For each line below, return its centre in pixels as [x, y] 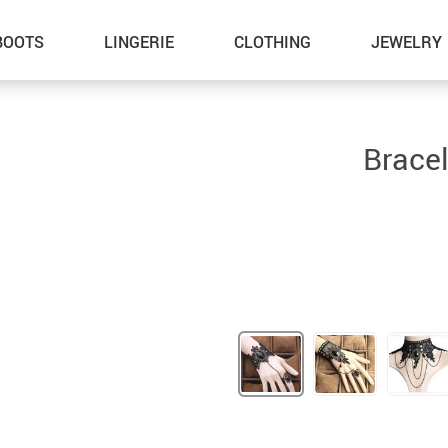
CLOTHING [272, 42]
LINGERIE [138, 42]
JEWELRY [406, 42]
